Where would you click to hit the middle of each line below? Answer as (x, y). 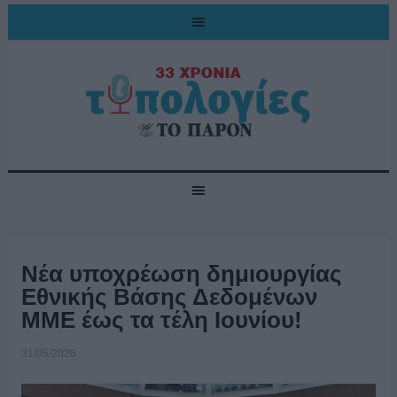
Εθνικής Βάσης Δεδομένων (169, 297)
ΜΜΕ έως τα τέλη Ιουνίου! (161, 320)
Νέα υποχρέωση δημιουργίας (181, 274)
